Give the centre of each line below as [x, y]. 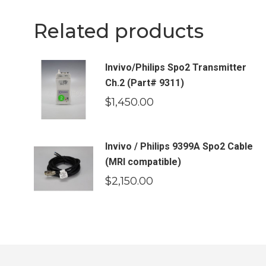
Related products [119, 31]
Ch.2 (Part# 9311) [145, 83]
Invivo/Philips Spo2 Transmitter [176, 67]
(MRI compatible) [143, 162]
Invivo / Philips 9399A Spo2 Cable [179, 146]
